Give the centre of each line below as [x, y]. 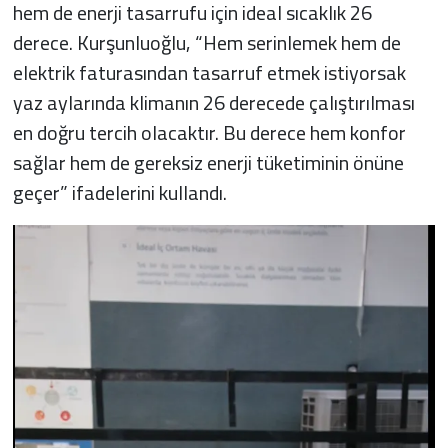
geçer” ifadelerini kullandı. [119, 193]
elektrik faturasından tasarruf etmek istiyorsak [209, 73]
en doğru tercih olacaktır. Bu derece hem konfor [209, 133]
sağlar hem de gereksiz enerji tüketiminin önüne [208, 163]
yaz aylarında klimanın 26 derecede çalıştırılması [213, 103]
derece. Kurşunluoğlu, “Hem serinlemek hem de [206, 43]
